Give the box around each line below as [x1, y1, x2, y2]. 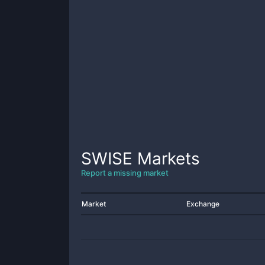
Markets [132, 148, 200, 169]
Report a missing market [81, 168, 169, 177]
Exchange [186, 199, 219, 208]
